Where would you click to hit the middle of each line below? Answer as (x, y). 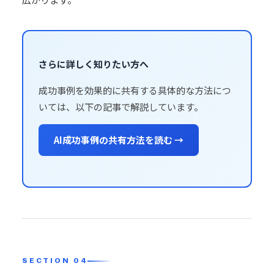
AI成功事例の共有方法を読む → (119, 140)
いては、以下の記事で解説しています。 (121, 107)
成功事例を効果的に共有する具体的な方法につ (135, 90)
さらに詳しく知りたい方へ (94, 64)
